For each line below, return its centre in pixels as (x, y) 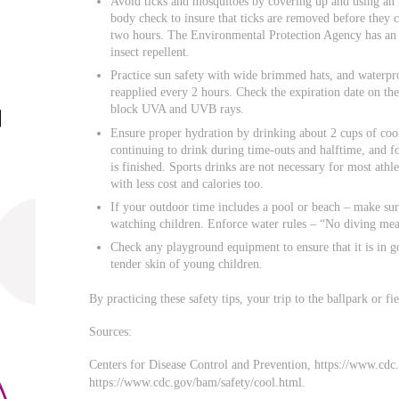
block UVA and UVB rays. (178, 109)
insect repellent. (151, 52)
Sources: (111, 332)
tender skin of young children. (187, 263)
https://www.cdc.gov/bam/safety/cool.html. (198, 383)
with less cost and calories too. (187, 183)
